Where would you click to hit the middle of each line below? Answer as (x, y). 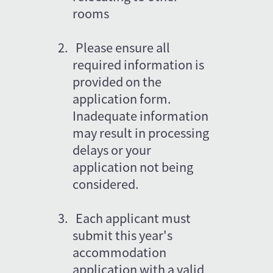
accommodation (121, 252)
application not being (134, 166)
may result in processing (142, 132)
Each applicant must (135, 218)
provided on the (119, 81)
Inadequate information (142, 115)
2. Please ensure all (115, 47)
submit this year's (124, 235)
